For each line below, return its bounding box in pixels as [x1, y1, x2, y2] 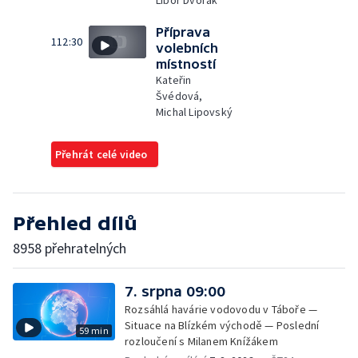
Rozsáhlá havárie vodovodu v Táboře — [125, 302, 318, 316]
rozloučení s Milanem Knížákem [125, 334, 278, 348]
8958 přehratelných [13, 239, 126, 257]
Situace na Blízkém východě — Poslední [125, 318, 320, 332]
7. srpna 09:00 [125, 283, 225, 300]
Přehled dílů [13, 213, 137, 234]
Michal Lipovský [156, 105, 233, 119]
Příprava [156, 25, 210, 39]
